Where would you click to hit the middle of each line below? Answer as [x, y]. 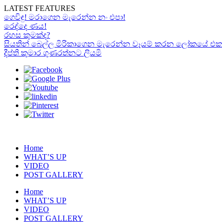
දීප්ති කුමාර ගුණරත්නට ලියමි [53, 53]
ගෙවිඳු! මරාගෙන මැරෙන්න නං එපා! [65, 17]
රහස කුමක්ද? [27, 35]
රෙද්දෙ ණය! [25, 26]
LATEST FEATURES [40, 8]
